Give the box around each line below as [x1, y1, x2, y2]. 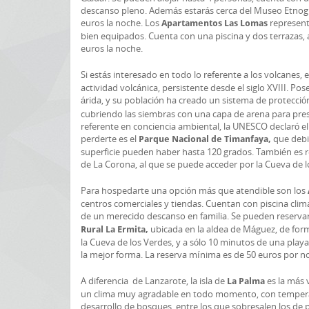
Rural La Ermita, [81, 224, 150, 235]
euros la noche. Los [81, 17, 161, 29]
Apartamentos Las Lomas [161, 18, 270, 28]
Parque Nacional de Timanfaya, [139, 134, 273, 144]
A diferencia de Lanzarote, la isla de [81, 275, 227, 287]
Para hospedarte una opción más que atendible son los [81, 184, 308, 197]
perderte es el [81, 132, 139, 145]
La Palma [227, 276, 267, 286]
